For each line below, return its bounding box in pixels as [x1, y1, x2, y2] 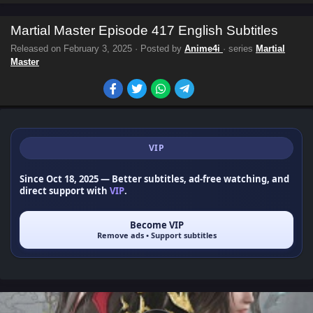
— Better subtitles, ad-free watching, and [99, 173, 289, 185]
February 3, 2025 [64, 43, 132, 54]
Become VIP [129, 219, 184, 231]
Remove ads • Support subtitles [96, 230, 217, 240]
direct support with [20, 184, 110, 197]
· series [223, 43, 256, 54]
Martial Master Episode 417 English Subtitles [10, 23, 278, 38]
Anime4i [184, 43, 223, 54]
